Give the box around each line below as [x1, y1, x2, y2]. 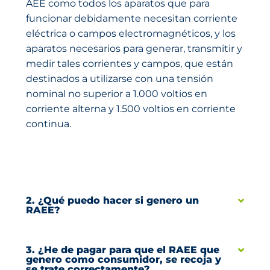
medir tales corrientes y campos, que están [26, 58, 233, 69]
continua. [26, 118, 71, 130]
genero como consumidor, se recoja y [26, 254, 221, 265]
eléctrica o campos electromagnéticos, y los [26, 28, 236, 39]
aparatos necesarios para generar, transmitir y [26, 43, 242, 54]
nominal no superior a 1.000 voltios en [26, 88, 207, 99]
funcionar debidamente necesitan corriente [26, 13, 237, 24]
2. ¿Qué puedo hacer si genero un [26, 195, 199, 206]
